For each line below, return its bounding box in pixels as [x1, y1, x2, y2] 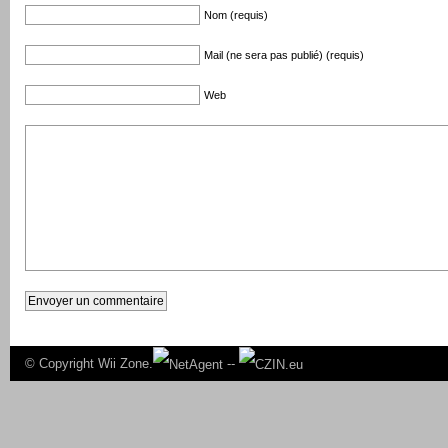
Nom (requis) [204, 9, 268, 21]
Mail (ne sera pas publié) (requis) [204, 49, 364, 61]
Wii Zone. [98, 356, 153, 371]
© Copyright [25, 356, 98, 371]
